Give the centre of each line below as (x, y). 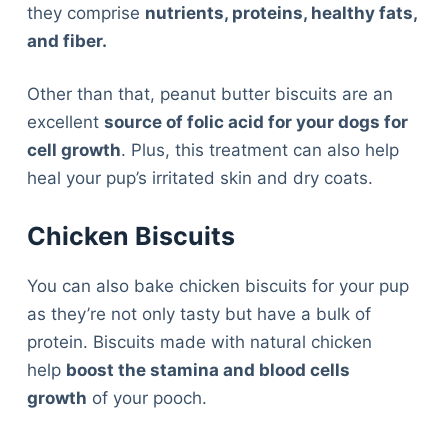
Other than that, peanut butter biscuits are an (209, 94)
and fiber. (68, 40)
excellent (65, 122)
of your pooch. (149, 398)
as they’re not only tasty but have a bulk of (198, 314)
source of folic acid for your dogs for (255, 122)
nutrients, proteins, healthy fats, (280, 12)
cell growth (73, 150)
